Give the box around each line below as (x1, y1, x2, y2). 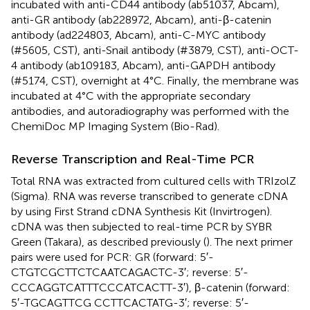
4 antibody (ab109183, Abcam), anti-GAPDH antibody (11, 59, 275, 73)
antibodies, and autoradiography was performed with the (11, 104, 289, 118)
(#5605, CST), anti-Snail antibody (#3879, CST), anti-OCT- (11, 44, 299, 57)
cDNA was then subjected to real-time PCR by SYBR (11, 220, 272, 234)
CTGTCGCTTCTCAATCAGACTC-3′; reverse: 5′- (11, 266, 248, 280)
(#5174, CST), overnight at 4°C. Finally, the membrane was (11, 74, 299, 88)
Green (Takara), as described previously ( (11, 235, 206, 249)
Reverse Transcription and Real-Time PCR (11, 152, 254, 167)
